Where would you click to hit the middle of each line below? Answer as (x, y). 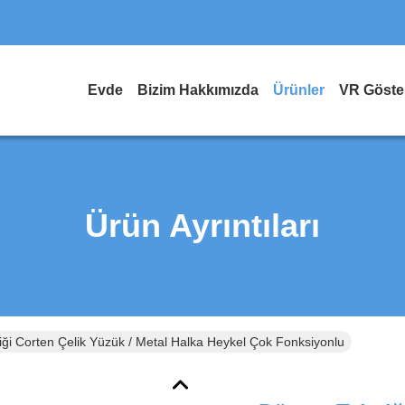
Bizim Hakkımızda (198, 90)
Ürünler (299, 90)
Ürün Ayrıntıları (202, 226)
